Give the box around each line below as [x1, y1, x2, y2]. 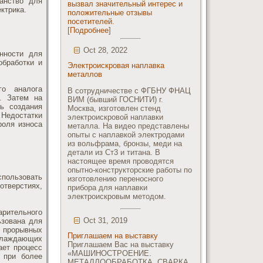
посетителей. [68, 16, 114, 26]
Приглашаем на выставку [68, 231, 158, 240]
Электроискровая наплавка [68, 61, 164, 70]
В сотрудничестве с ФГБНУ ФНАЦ [68, 86, 191, 95]
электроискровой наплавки [68, 113, 163, 122]
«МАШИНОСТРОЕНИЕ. [68, 249, 151, 258]
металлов [68, 70, 102, 79]
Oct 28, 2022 [83, 46, 127, 55]
